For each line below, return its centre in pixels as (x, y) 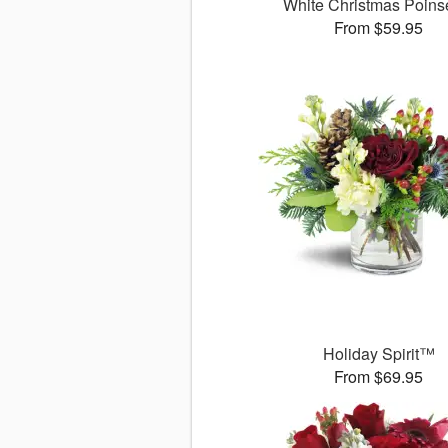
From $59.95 (379, 28)
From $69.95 (379, 377)
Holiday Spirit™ (378, 354)
